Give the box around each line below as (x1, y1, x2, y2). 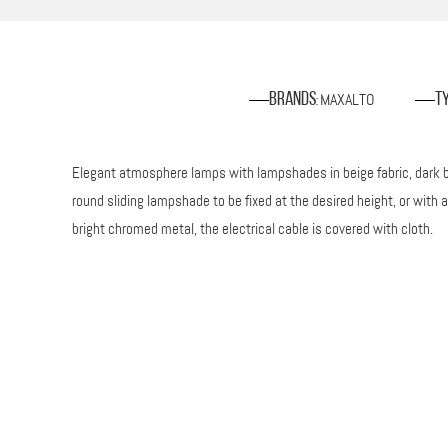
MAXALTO (319, 88, 375, 110)
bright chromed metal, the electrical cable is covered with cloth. (72, 218, 433, 239)
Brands (268, 89, 316, 110)
